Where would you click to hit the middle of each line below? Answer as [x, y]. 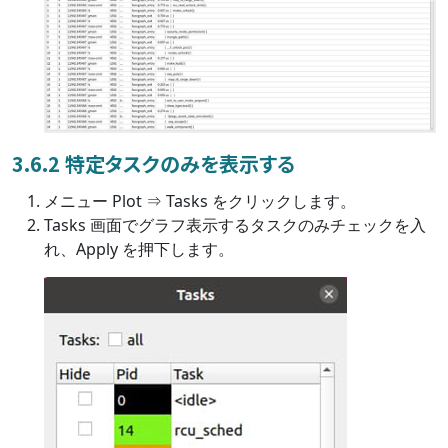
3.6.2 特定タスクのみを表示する [153, 163]
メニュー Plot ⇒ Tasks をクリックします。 [200, 200]
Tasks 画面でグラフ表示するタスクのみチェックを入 [235, 224]
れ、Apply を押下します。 [139, 248]
